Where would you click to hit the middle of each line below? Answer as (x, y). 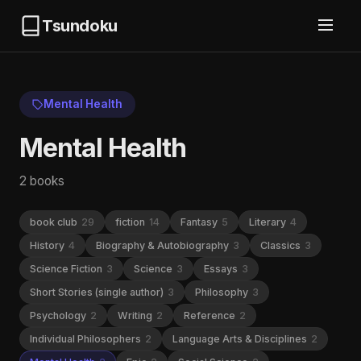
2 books (42, 181)
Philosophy (223, 292)
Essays (222, 269)
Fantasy (200, 222)
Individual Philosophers (87, 339)
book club (55, 222)
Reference (211, 315)
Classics (282, 245)
